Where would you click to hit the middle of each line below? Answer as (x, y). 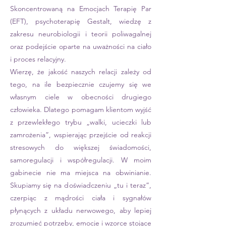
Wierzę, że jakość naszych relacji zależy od (81, 71)
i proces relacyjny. (38, 59)
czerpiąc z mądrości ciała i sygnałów (81, 197)
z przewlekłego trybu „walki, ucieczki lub (81, 122)
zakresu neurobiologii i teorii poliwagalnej (81, 34)
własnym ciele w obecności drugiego (81, 97)
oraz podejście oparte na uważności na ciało (81, 46)
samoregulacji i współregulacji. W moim (81, 160)
